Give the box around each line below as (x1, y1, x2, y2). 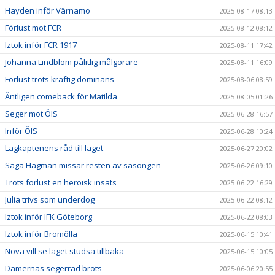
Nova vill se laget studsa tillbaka (5, 245, 124, 257)
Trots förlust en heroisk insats (5, 176, 117, 188)
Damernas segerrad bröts (5, 262, 102, 274)
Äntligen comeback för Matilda (5, 90, 117, 102)
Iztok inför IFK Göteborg (5, 211, 92, 222)
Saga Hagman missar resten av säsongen (5, 159, 161, 171)
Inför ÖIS (5, 125, 37, 136)
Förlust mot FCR (5, 21, 61, 33)
